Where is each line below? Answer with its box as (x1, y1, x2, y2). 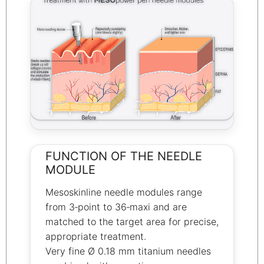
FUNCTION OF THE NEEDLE (45, 148, 202, 163)
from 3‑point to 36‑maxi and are (45, 201, 187, 213)
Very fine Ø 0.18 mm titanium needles (45, 245, 211, 258)
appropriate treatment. (45, 230, 146, 243)
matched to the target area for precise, (45, 216, 219, 228)
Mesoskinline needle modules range (45, 186, 202, 199)
